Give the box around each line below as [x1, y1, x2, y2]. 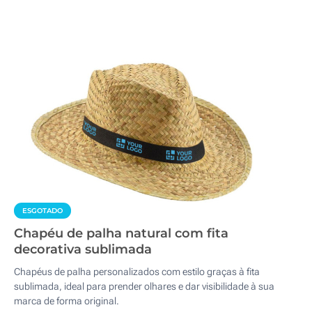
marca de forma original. [14, 295, 119, 306]
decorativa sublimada [14, 242, 152, 257]
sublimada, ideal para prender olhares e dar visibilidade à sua [14, 281, 274, 292]
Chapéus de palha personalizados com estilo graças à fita [14, 266, 260, 277]
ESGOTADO [22, 206, 63, 215]
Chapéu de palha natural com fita [14, 226, 228, 241]
